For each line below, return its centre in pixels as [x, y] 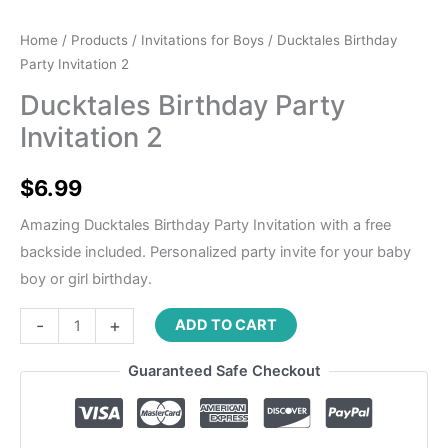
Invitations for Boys [202, 40]
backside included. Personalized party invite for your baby [215, 251]
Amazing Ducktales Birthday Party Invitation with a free [205, 224]
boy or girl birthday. [86, 278]
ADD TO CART [225, 324]
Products [99, 40]
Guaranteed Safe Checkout [224, 371]
